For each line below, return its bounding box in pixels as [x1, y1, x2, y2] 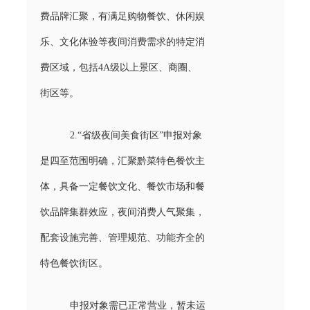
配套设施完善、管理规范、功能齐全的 [39, 232, 205, 243]
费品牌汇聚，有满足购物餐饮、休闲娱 [39, 10, 205, 21]
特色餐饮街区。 [39, 257, 108, 268]
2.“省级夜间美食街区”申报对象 [69, 129, 202, 140]
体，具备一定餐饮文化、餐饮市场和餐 [39, 181, 205, 192]
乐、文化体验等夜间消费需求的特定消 [39, 36, 205, 47]
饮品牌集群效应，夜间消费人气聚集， [39, 206, 205, 217]
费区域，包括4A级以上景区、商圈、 [39, 62, 197, 73]
